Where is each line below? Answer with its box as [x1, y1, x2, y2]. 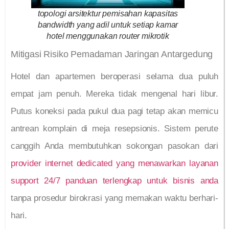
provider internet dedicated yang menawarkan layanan [11, 158, 218, 169]
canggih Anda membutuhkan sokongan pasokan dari [11, 141, 218, 151]
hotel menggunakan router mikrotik [47, 31, 169, 40]
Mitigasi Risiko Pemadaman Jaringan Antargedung [11, 49, 213, 60]
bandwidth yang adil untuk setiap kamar [37, 20, 178, 29]
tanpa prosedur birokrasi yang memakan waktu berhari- [11, 193, 218, 203]
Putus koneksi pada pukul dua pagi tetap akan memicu [11, 106, 218, 117]
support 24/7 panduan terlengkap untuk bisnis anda [11, 176, 218, 186]
